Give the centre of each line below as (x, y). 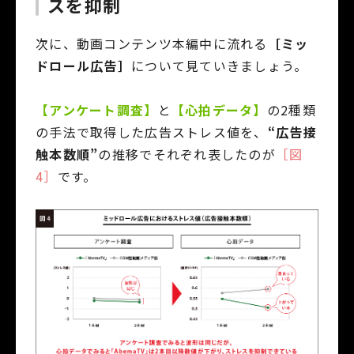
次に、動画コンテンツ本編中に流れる (152, 43)
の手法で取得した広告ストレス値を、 (152, 132)
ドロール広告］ (83, 65)
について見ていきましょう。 (219, 65)
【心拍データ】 (219, 109)
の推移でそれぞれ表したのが (187, 154)
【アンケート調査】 (97, 109)
